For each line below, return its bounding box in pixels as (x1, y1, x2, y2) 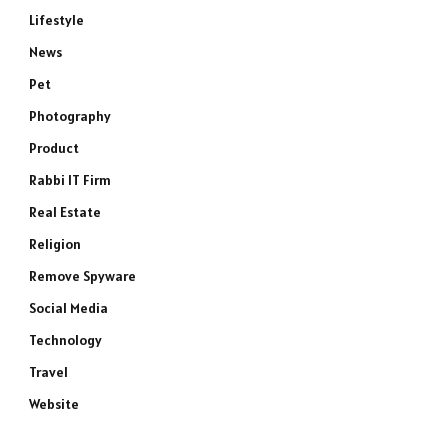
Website (29, 395, 79, 413)
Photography (29, 107, 111, 125)
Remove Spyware (29, 267, 136, 285)
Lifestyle (29, 11, 84, 29)
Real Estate (29, 203, 101, 221)
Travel (29, 363, 68, 381)
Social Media (29, 299, 108, 317)
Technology (29, 331, 102, 349)
